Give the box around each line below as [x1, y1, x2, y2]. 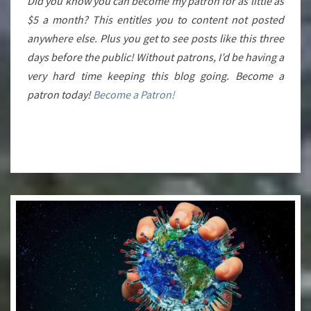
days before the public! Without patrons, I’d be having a [27, 50, 284, 65]
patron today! [27, 87, 91, 102]
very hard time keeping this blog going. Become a [27, 69, 284, 83]
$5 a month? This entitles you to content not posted [27, 12, 284, 27]
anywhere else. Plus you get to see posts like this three [27, 31, 284, 46]
